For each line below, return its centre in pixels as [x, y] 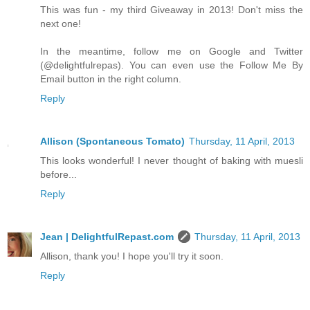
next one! [61, 24]
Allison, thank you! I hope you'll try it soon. [132, 256]
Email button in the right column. [111, 79]
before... [58, 175]
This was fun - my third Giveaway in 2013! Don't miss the [172, 10]
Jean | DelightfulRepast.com [107, 237]
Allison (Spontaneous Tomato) [112, 142]
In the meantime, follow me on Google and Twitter [172, 52]
